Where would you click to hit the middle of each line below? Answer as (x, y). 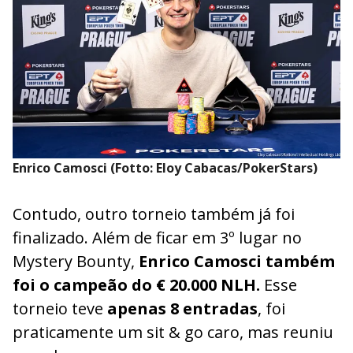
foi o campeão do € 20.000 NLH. (136, 285)
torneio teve (60, 309)
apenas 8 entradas (182, 309)
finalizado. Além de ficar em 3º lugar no (157, 238)
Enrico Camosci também (237, 262)
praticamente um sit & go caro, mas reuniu (173, 333)
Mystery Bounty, (76, 262)
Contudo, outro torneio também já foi (154, 214)
